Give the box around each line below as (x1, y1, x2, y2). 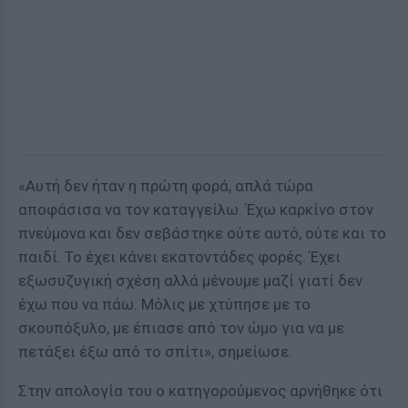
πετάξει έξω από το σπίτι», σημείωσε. (18, 342, 292, 361)
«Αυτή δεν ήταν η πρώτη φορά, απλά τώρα (18, 177, 313, 195)
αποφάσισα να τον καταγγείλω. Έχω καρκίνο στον (18, 200, 373, 219)
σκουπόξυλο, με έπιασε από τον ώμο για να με (18, 319, 344, 337)
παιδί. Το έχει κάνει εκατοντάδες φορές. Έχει (18, 248, 341, 266)
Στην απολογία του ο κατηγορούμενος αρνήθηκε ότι (18, 382, 382, 400)
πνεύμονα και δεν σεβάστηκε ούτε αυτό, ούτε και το (18, 224, 386, 242)
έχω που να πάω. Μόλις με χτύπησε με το (18, 295, 311, 313)
